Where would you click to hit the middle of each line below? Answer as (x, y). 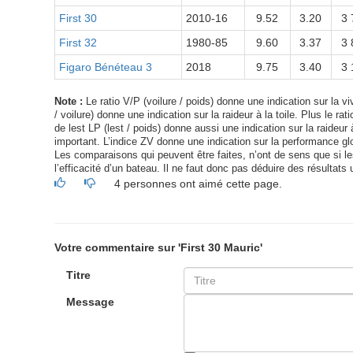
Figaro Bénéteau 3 (105, 67)
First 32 (78, 43)
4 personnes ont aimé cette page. (198, 184)
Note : (68, 102)
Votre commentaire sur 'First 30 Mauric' (158, 247)
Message (90, 302)
